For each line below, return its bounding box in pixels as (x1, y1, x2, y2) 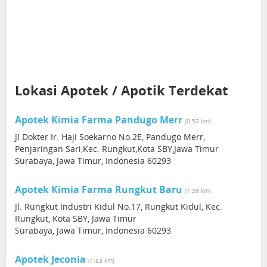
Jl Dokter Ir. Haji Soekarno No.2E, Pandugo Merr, (15, 131, 205, 142)
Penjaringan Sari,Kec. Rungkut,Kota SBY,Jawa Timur (15, 143, 219, 154)
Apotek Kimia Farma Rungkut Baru (15, 183, 182, 196)
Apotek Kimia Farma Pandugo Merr (15, 113, 182, 126)
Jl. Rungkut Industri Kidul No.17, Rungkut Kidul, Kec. (15, 201, 222, 212)
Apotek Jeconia (15, 253, 86, 266)
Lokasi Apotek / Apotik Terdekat (15, 81, 228, 99)
